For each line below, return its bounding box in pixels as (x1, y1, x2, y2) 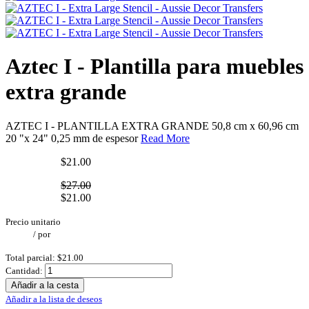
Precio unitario (6, 216, 61, 227)
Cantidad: (6, 265, 43, 276)
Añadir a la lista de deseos (6, 293, 102, 304)
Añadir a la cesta (11, 279, 79, 290)
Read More (141, 132, 190, 144)
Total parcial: (6, 252, 55, 263)
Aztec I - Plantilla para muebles (6, 54, 303, 79)
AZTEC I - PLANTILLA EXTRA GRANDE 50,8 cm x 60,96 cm (6, 119, 299, 132)
